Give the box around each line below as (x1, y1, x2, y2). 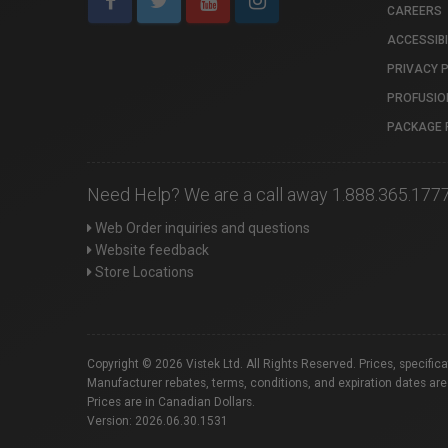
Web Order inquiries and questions (92, 219, 310, 236)
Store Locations (92, 263, 194, 280)
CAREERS (387, 3, 442, 18)
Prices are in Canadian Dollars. (87, 394, 255, 409)
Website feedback (92, 241, 209, 258)
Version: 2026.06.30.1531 (87, 413, 228, 428)
